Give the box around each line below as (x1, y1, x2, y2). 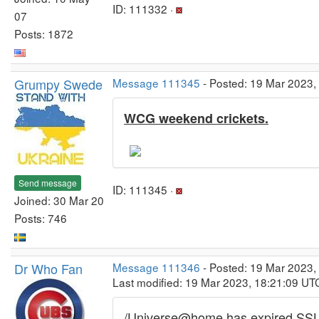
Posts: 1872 (14, 25, 73, 41)
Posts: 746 (14, 209, 67, 226)
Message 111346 (113, 259, 200, 275)
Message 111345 (113, 75, 200, 90)
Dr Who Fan (14, 259, 83, 278)
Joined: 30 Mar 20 (14, 192, 104, 208)
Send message (19, 176, 77, 189)
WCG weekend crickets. (124, 109, 268, 127)
